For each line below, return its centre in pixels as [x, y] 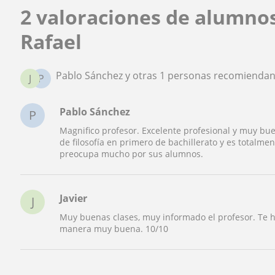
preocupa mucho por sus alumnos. [132, 154]
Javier [74, 198]
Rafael [51, 42]
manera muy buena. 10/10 [114, 229]
